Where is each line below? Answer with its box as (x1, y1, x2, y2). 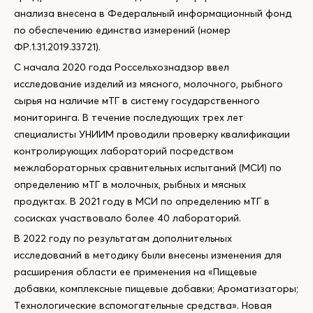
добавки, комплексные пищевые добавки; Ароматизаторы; (14, 282, 298, 295)
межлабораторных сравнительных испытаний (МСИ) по (14, 161, 282, 174)
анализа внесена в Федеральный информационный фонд (14, 7, 291, 20)
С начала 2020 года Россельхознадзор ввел (14, 61, 229, 73)
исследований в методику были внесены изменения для (14, 249, 282, 261)
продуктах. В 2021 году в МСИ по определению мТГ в (14, 195, 270, 208)
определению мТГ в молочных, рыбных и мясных (14, 178, 246, 191)
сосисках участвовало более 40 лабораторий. (14, 212, 241, 224)
